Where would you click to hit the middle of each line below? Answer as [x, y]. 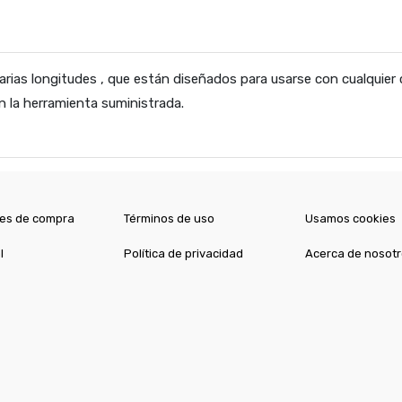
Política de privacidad [184, 253]
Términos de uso [170, 218]
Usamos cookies [350, 218]
